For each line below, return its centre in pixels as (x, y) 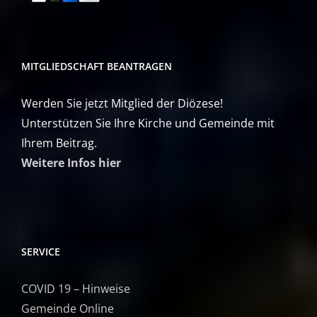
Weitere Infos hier (71, 162)
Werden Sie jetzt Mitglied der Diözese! (122, 103)
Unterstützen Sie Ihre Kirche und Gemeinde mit (148, 123)
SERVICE (41, 251)
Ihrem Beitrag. (59, 143)
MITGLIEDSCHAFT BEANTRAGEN (97, 66)
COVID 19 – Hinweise (76, 288)
